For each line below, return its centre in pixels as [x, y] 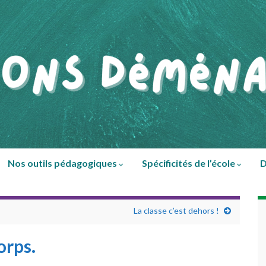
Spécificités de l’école [189, 163]
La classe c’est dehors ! [176, 210]
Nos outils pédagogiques [63, 163]
